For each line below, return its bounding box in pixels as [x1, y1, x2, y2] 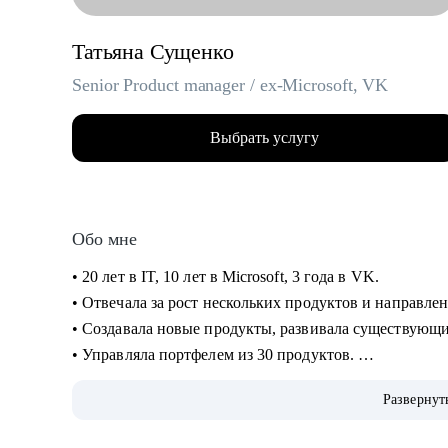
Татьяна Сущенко [72, 39, 234, 64]
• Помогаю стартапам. [72, 372, 229, 389]
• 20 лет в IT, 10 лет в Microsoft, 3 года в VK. [72, 268, 383, 285]
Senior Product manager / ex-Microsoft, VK [72, 75, 389, 95]
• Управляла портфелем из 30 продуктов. [72, 346, 359, 363]
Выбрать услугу [209, 129, 319, 146]
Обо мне [72, 229, 137, 249]
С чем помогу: [72, 424, 176, 441]
